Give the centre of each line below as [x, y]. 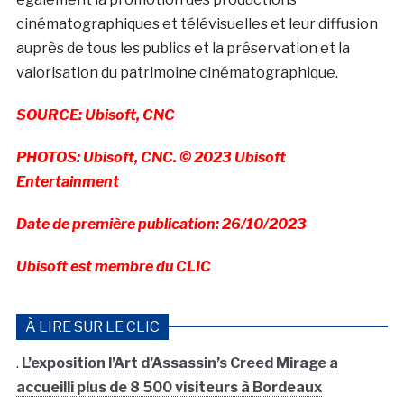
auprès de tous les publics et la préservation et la [183, 48]
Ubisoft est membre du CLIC [113, 266]
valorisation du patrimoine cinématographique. [177, 72]
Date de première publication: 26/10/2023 [161, 224]
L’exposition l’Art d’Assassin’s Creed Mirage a [179, 363]
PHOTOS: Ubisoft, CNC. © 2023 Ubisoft [151, 157]
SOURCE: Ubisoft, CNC [95, 115]
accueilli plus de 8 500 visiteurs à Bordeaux [169, 387]
